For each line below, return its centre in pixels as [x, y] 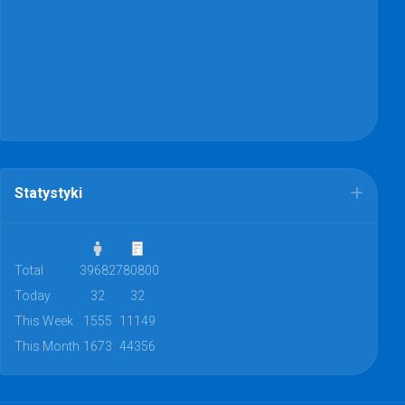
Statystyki [48, 193]
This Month [47, 346]
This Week [44, 320]
